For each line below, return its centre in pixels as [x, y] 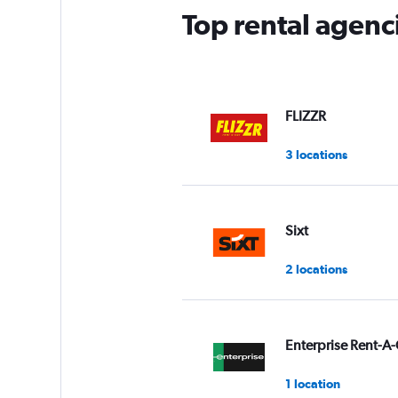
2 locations [316, 269]
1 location [312, 383]
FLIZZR [305, 115]
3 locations [316, 154]
